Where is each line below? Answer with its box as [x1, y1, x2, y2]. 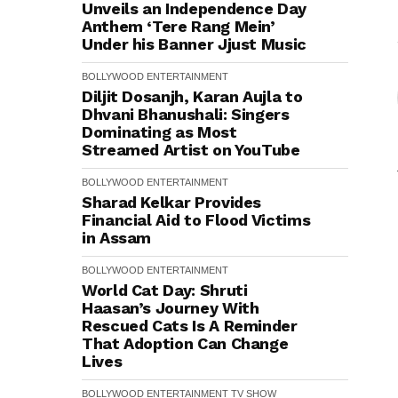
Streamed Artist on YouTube [82, 140, 300, 159]
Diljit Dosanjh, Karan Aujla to [82, 87, 303, 106]
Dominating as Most [82, 123, 237, 141]
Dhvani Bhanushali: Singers [82, 105, 290, 123]
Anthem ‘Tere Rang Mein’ [82, 17, 275, 36]
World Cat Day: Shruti [82, 281, 248, 299]
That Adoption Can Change [82, 334, 289, 353]
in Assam [82, 228, 152, 247]
